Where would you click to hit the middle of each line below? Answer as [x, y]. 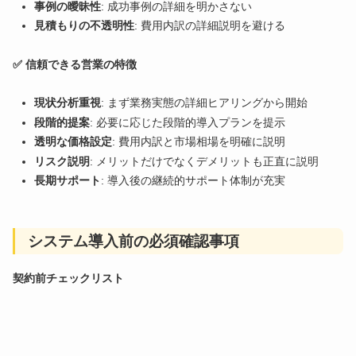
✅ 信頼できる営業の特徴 [75, 65]
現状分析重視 [68, 103]
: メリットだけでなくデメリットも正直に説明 [204, 161]
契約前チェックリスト [69, 278]
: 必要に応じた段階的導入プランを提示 [188, 122]
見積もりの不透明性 [84, 26]
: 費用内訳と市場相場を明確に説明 [199, 142]
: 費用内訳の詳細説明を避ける [210, 26]
